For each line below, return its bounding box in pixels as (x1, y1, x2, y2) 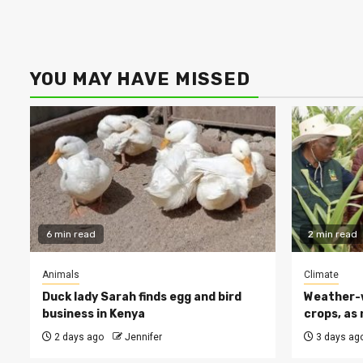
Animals (42, 269, 79, 281)
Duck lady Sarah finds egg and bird (42, 290, 241, 305)
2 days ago (52, 331, 104, 344)
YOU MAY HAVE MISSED (30, 68, 250, 91)
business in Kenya (42, 307, 145, 322)
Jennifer (125, 331, 162, 344)
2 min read (307, 228, 357, 241)
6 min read (46, 228, 96, 241)
